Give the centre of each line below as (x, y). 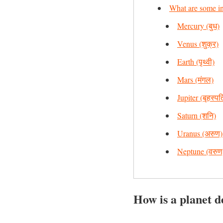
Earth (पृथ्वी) (196, 61)
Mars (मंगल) (195, 79)
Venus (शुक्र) (198, 44)
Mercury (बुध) (198, 26)
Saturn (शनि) (197, 115)
